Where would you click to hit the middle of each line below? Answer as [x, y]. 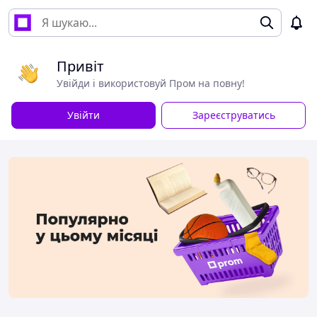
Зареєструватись [234, 115]
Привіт [80, 66]
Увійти [83, 115]
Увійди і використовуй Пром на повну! [151, 83]
